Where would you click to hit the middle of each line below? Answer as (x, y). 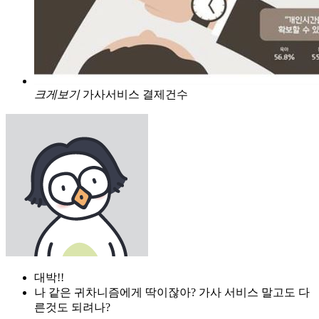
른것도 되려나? (72, 307)
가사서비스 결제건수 (135, 94)
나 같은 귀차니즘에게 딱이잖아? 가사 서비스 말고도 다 (172, 292)
